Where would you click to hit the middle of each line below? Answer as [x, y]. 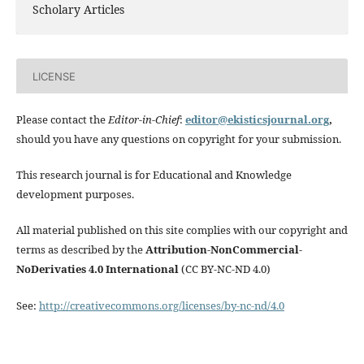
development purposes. [75, 195]
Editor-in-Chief [143, 120]
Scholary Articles [78, 10]
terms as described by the [80, 250]
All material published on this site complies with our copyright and [182, 230]
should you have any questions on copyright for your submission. [178, 139]
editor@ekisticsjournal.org [257, 120]
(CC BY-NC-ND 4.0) [224, 269]
